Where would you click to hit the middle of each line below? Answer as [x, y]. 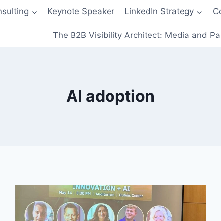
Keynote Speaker [81, 12]
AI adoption [110, 96]
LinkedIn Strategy [159, 12]
